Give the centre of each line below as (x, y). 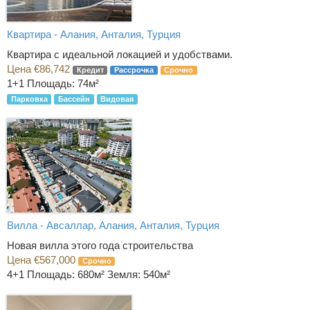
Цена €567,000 (43, 260)
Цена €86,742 (40, 69)
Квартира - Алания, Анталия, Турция (94, 34)
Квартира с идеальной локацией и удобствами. (120, 54)
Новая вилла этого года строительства (100, 245)
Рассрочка (134, 70)
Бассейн (74, 99)
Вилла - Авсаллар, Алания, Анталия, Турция (113, 225)
